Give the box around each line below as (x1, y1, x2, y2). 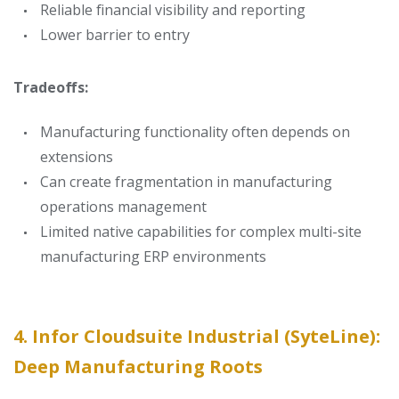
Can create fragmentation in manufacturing (40, 172, 332, 191)
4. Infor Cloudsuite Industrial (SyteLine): (13, 324, 380, 348)
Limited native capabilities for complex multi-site (40, 222, 362, 241)
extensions (40, 147, 113, 167)
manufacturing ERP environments (40, 247, 266, 266)
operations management (40, 197, 207, 216)
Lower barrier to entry (40, 25, 190, 45)
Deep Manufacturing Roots (13, 354, 263, 379)
